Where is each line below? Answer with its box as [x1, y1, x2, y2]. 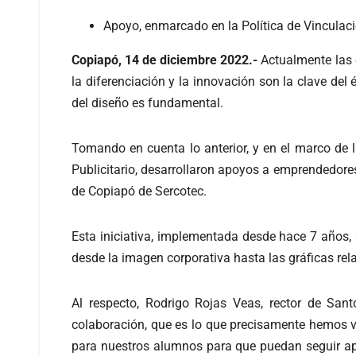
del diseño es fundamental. [72, 95, 223, 110]
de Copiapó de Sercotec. [72, 183, 207, 199]
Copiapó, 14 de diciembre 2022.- [72, 52, 258, 68]
